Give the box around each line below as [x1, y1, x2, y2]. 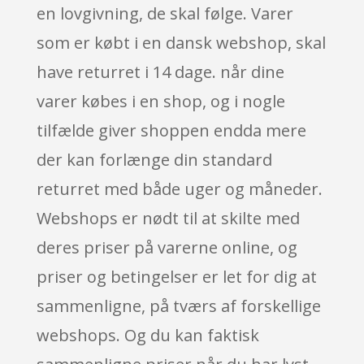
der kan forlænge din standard [36, 148, 272, 171]
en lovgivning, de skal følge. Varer [36, 2, 293, 24]
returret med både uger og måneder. [36, 177, 323, 200]
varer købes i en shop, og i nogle [36, 89, 285, 112]
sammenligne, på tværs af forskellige [36, 294, 321, 317]
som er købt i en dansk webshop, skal [36, 31, 326, 54]
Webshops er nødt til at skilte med [36, 206, 300, 229]
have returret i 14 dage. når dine [36, 60, 284, 83]
